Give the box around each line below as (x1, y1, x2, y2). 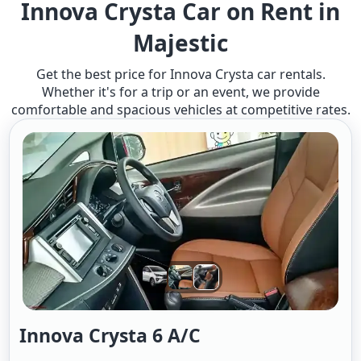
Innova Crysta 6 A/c (19, 322, 201, 349)
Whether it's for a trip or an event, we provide (41, 83, 320, 102)
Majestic (133, 27, 228, 59)
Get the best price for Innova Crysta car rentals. (35, 65, 326, 84)
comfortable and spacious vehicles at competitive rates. (10, 101, 351, 119)
